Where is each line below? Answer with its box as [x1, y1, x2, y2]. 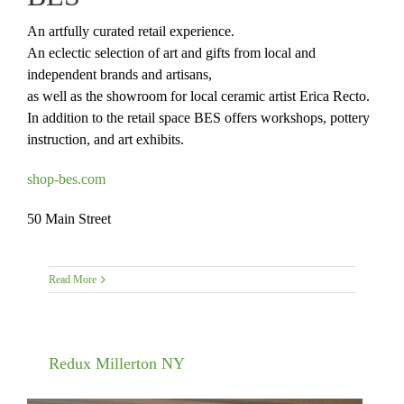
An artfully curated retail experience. [27, 23, 234, 40]
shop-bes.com [27, 171, 106, 188]
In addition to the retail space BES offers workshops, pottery [27, 110, 370, 126]
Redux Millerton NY [48, 354, 185, 373]
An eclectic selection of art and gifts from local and [27, 45, 316, 61]
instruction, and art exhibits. [27, 132, 184, 148]
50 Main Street [27, 211, 111, 227]
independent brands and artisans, [27, 67, 212, 83]
